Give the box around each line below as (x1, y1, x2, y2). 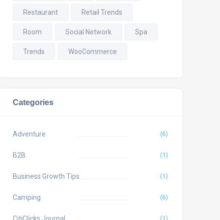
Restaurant (23, 8, 58, 16)
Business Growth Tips (13, 172, 80, 180)
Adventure (13, 130, 46, 138)
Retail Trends (82, 8, 122, 16)
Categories (13, 98, 54, 107)
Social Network (65, 28, 111, 36)
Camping (13, 193, 41, 201)
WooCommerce (68, 48, 117, 55)
